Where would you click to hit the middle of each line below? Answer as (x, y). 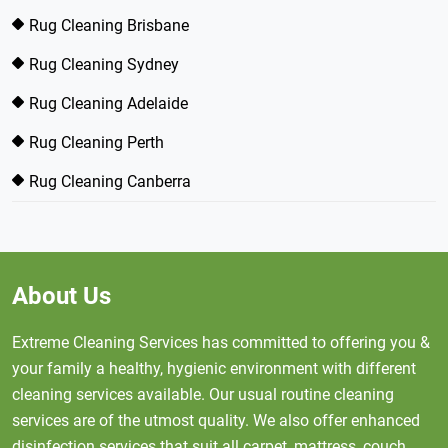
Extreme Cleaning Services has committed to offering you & (221, 342)
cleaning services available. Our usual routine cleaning (203, 394)
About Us (61, 296)
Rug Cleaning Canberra (110, 181)
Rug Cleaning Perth (96, 142)
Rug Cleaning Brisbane (109, 25)
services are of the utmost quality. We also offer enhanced (216, 420)
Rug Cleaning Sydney (104, 64)
